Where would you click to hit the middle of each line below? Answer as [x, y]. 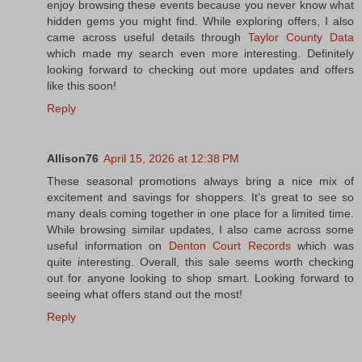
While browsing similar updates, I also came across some [200, 229]
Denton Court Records [229, 245]
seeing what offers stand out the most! [145, 294]
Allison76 [73, 158]
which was [322, 245]
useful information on [108, 245]
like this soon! [82, 85]
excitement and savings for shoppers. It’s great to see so [200, 197]
